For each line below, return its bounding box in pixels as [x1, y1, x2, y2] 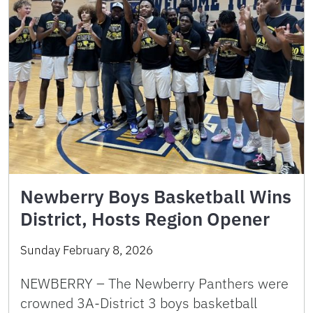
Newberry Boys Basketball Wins [20, 184, 291, 208]
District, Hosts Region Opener [20, 206, 270, 231]
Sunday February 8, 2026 [20, 242, 153, 258]
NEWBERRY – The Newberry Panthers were [20, 273, 289, 293]
